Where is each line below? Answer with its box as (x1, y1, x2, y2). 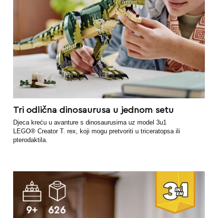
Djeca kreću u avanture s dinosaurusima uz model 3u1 (13, 119, 166, 127)
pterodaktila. (13, 136, 48, 144)
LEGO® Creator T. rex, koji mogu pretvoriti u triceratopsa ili (13, 127, 180, 135)
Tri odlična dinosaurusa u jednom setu (13, 106, 174, 115)
